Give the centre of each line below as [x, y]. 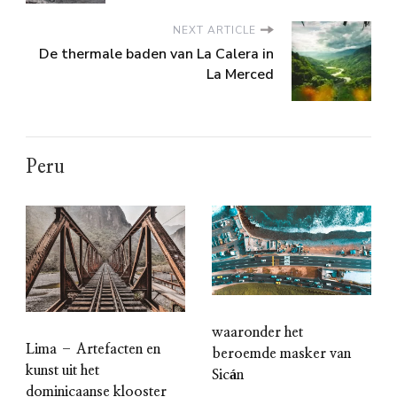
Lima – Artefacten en [93, 350]
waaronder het [257, 332]
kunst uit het [62, 371]
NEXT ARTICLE [214, 31]
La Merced [240, 75]
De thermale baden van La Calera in [156, 54]
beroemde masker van [281, 353]
